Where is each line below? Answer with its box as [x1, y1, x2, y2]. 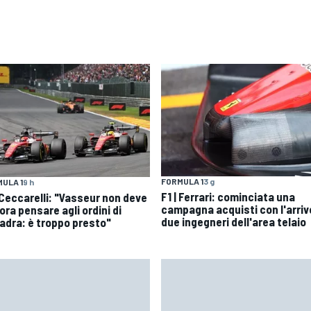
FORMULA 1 [161, 176, 203, 187]
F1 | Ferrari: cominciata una [161, 190, 295, 204]
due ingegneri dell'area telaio [161, 215, 306, 229]
